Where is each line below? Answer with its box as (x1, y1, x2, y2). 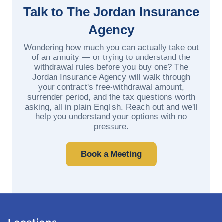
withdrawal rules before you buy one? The (34, 62, 188, 72)
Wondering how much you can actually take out (23, 42, 199, 52)
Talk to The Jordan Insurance (23, 4, 199, 19)
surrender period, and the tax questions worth (27, 92, 195, 102)
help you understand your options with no (35, 111, 187, 121)
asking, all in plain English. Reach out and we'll (24, 102, 198, 111)
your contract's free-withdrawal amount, (38, 82, 184, 92)
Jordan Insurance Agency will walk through (32, 72, 190, 82)
